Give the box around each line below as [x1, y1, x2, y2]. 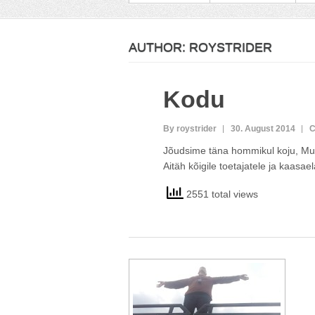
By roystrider [162, 124, 217, 134]
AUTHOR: [129, 40, 189, 54]
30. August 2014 [230, 124, 295, 134]
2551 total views [183, 188, 258, 200]
